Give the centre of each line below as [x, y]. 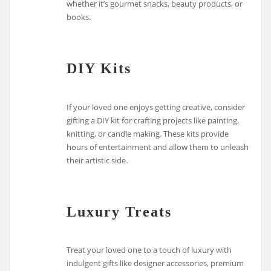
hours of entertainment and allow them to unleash [158, 147]
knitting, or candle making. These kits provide [148, 133]
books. [79, 17]
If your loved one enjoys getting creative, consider [156, 107]
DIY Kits [99, 68]
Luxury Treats [119, 211]
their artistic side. [97, 160]
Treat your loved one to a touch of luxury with [149, 250]
